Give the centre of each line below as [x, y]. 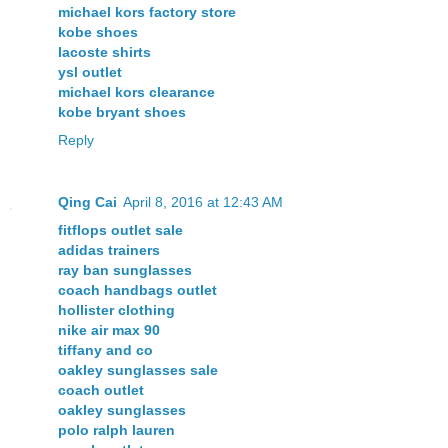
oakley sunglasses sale [138, 370]
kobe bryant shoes [122, 112]
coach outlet [101, 390]
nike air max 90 [109, 330]
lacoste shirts [104, 52]
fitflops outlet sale [120, 230]
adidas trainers [109, 250]
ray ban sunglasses [125, 270]
